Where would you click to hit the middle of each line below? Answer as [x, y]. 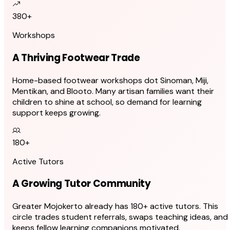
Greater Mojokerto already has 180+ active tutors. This [115, 206]
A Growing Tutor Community [82, 184]
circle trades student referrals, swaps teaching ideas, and [120, 217]
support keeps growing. [56, 112]
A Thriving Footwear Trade [76, 58]
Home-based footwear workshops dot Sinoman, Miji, [110, 80]
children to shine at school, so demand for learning [107, 102]
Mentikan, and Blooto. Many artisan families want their [113, 91]
